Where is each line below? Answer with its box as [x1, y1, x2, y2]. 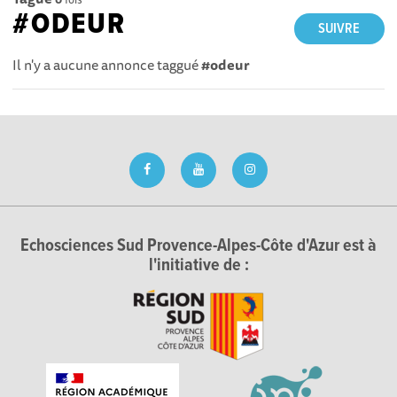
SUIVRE [318, 19, 361, 38]
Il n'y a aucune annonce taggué [12, 52, 202, 76]
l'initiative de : [148, 254, 249, 277]
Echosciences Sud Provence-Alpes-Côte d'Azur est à [20, 235, 377, 258]
